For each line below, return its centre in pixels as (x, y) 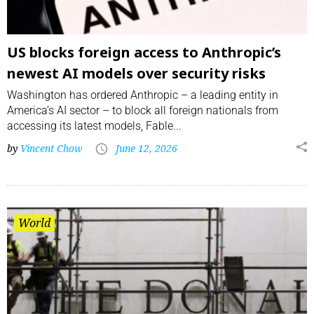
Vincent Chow (51, 149)
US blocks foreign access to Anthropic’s (144, 53)
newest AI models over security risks (136, 74)
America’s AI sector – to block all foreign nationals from (143, 111)
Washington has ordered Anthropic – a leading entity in (143, 95)
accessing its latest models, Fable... (94, 126)
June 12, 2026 (146, 149)
